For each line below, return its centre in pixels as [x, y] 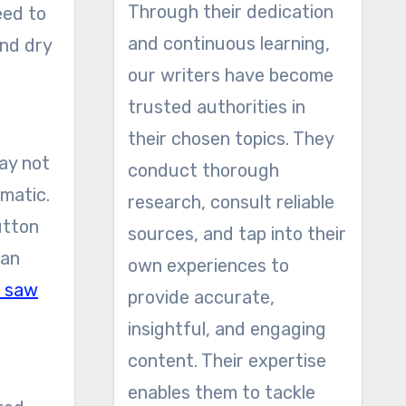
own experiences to [208, 266]
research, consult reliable [231, 202]
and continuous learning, [228, 43]
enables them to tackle [221, 392]
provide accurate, [201, 297]
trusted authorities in [216, 107]
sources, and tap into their [237, 234]
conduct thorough [203, 170]
